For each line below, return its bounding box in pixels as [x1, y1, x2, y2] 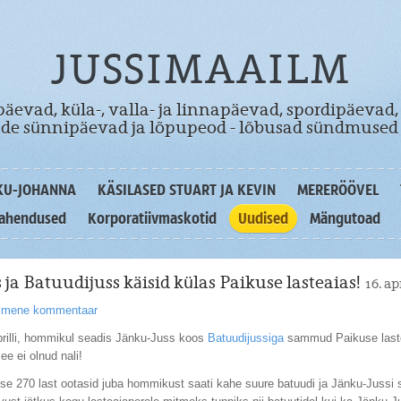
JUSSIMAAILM [51, 45, 350, 95]
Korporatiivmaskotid [88, 209, 217, 228]
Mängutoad [310, 209, 380, 228]
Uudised [238, 209, 288, 228]
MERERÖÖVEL [296, 180, 379, 200]
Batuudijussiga [207, 331, 284, 345]
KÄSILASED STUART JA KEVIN [97, 180, 276, 200]
